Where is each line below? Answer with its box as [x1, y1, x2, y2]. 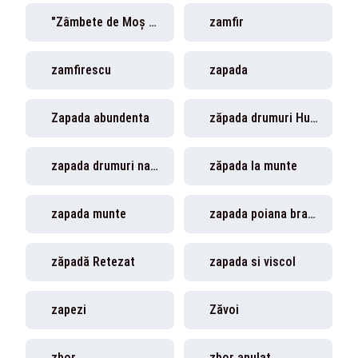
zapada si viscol [209, 254, 296, 269]
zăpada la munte [209, 158, 297, 173]
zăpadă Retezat [51, 254, 135, 269]
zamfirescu [51, 62, 111, 78]
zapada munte [51, 206, 126, 221]
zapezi [51, 302, 86, 317]
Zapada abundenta [51, 110, 149, 125]
